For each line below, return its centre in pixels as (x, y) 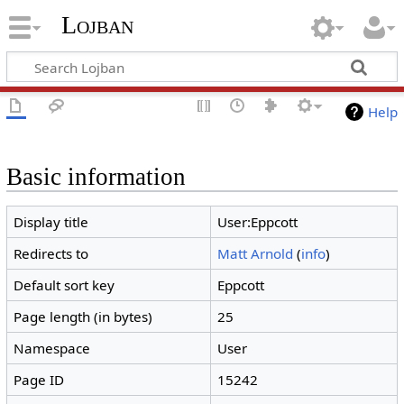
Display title (51, 222)
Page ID (39, 380)
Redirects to (51, 254)
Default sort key (64, 285)
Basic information (96, 177)
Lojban (97, 25)
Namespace (52, 349)
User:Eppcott (258, 222)
